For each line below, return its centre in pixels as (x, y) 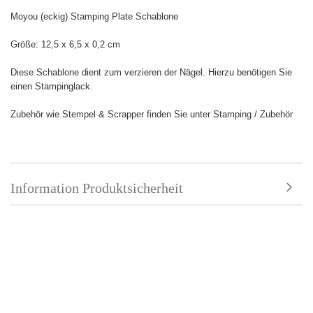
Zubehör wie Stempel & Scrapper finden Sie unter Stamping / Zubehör (152, 115)
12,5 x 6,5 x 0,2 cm (81, 45)
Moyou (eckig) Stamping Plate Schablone (94, 17)
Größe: (26, 45)
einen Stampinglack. (52, 87)
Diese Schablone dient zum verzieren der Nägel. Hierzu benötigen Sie (151, 73)
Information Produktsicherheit (97, 188)
